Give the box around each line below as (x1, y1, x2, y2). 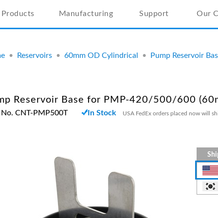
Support (139, 10, 169, 18)
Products (1, 10, 35, 18)
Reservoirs (17, 52, 52, 59)
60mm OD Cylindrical (64, 52, 138, 59)
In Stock (88, 109, 116, 117)
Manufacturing (58, 10, 113, 18)
